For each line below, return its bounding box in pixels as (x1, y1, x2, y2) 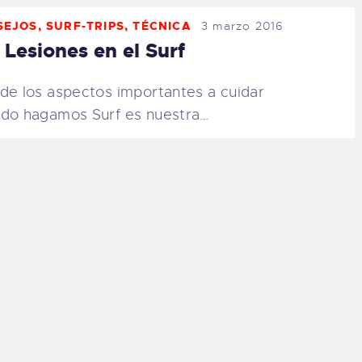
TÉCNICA (133, 18, 192, 33)
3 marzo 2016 (201, 18, 284, 33)
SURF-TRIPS (46, 18, 125, 33)
